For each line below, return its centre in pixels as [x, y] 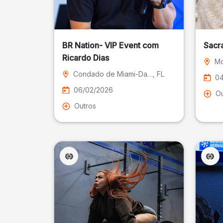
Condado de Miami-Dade [150, 74]
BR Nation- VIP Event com [111, 45]
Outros [85, 106]
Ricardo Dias [86, 58]
